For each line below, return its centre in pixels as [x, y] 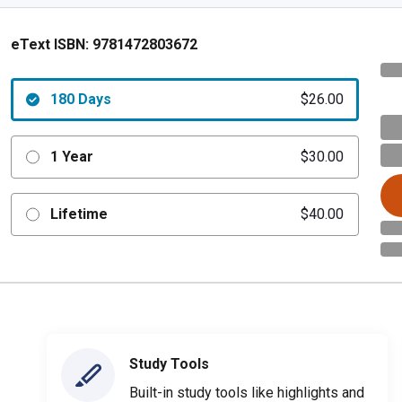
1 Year [71, 157]
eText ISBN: [50, 44]
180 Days [80, 99]
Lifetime [79, 214]
